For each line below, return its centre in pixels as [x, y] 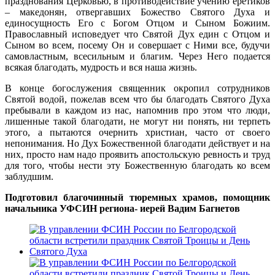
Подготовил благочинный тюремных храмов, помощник [137, 198]
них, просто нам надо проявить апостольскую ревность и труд [137, 155]
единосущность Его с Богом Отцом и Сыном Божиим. [137, 23]
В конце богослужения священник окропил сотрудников [137, 88]
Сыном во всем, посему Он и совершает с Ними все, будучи [137, 45]
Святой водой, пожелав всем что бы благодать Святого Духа [137, 99]
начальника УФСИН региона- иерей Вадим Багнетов [122, 209]
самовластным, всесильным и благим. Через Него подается [137, 56]
